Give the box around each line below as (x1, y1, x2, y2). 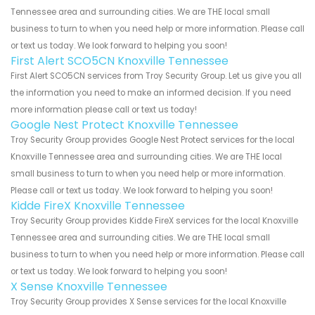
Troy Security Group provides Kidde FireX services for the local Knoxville (11, 215, 298, 227)
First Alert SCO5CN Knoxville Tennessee (11, 53, 229, 70)
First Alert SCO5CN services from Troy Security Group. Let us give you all (11, 70, 302, 82)
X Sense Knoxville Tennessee (11, 278, 167, 295)
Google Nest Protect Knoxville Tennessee (11, 117, 238, 134)
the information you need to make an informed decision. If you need (11, 87, 291, 99)
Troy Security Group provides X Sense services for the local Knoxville (11, 296, 286, 308)
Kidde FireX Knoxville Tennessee (11, 198, 185, 214)
